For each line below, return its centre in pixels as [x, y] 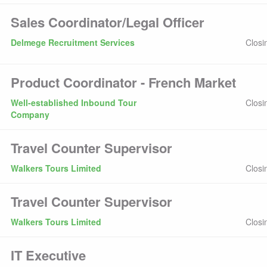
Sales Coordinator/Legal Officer [107, 22]
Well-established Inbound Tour [73, 103]
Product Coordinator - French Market [123, 82]
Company [30, 114]
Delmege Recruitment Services [72, 42]
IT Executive [48, 255]
